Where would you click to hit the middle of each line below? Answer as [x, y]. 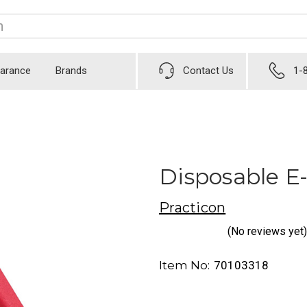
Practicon [193, 207]
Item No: [184, 266]
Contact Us [209, 71]
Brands [71, 71]
